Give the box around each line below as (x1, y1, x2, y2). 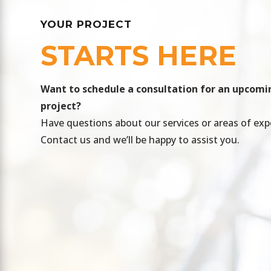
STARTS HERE (41, 39, 237, 72)
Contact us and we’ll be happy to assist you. (41, 133, 240, 146)
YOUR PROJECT (41, 18, 132, 30)
